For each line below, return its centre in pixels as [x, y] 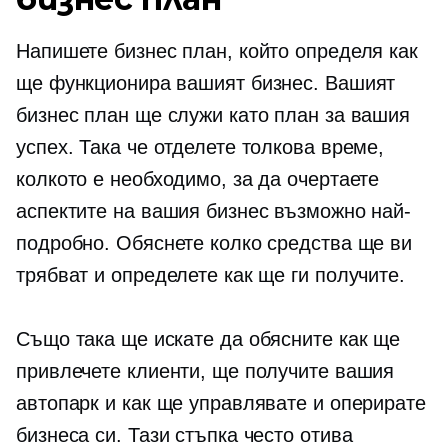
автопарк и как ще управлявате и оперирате [221, 403]
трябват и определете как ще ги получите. [210, 275]
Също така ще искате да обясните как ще [208, 339]
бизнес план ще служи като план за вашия [213, 115]
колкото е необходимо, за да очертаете [198, 179]
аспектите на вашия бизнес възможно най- [214, 211]
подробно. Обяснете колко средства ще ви [214, 243]
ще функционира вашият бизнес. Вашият [206, 83]
